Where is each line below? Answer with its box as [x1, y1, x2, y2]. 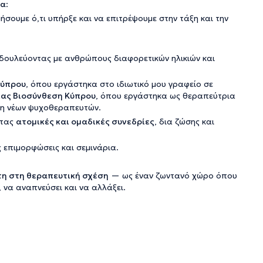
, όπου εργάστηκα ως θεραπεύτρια [96, 90, 235, 101]
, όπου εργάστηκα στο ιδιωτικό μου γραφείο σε [26, 79, 213, 89]
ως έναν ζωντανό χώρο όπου [122, 170, 237, 181]
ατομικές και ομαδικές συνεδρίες [16, 116, 154, 127]
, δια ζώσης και [154, 116, 214, 127]
